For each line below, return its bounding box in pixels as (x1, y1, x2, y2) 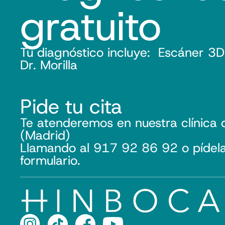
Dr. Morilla (20, 56, 77, 73)
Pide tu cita (20, 92, 122, 120)
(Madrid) (20, 127, 70, 144)
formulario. (20, 152, 80, 169)
